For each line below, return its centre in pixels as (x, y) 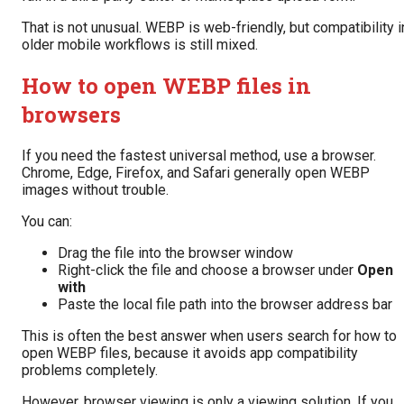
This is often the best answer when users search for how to (209, 335)
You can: (47, 221)
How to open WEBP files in (166, 85)
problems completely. (90, 370)
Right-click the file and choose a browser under (207, 270)
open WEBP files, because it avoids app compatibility (190, 353)
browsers (71, 114)
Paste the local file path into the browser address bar (225, 304)
